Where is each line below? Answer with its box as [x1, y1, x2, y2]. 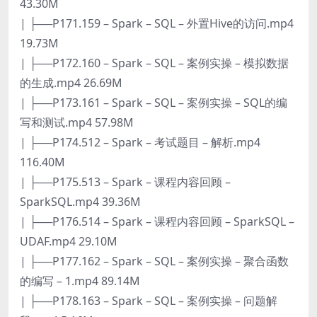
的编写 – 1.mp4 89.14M [20, 272, 140, 289]
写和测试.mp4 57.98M [20, 114, 134, 130]
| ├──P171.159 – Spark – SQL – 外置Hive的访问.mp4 [20, 15, 294, 31]
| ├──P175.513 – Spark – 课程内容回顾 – [20, 173, 231, 190]
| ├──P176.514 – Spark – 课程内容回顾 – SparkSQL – [20, 213, 294, 229]
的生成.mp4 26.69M [20, 74, 122, 91]
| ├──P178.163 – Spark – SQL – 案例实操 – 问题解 [20, 292, 277, 309]
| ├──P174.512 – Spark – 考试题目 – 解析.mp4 [20, 134, 260, 150]
